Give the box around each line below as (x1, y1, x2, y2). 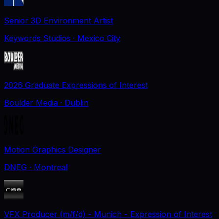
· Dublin (60, 97, 88, 108)
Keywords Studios (4, 33, 70, 43)
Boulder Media (4, 97, 58, 108)
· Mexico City (73, 33, 120, 43)
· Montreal (29, 162, 67, 172)
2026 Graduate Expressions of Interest (4, 80, 148, 90)
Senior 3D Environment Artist (4, 15, 113, 25)
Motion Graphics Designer (4, 144, 101, 154)
